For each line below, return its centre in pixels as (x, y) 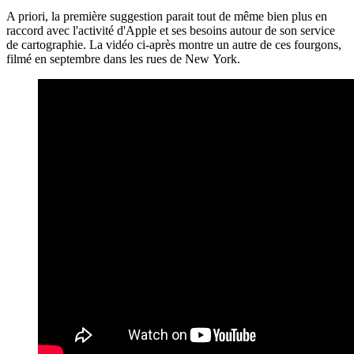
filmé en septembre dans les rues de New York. (123, 58)
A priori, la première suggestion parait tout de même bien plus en (167, 16)
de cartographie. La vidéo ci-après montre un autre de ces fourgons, (174, 44)
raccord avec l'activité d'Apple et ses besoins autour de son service (171, 30)
